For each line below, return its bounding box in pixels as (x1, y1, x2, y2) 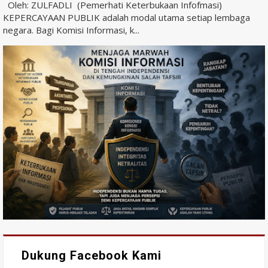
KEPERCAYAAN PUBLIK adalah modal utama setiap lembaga (3, 11, 250, 23)
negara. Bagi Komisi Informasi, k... (3, 24, 139, 36)
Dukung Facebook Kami (22, 248, 162, 263)
